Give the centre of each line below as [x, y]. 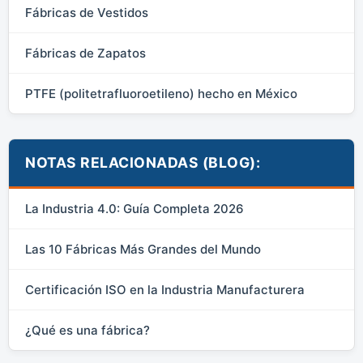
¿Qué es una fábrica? [88, 331]
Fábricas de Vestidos [87, 13]
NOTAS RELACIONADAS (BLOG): [143, 163]
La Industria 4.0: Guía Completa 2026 [135, 209]
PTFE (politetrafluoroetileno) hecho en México [161, 94]
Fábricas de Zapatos [85, 53]
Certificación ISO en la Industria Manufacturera [165, 290]
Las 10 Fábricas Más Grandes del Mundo [143, 250]
